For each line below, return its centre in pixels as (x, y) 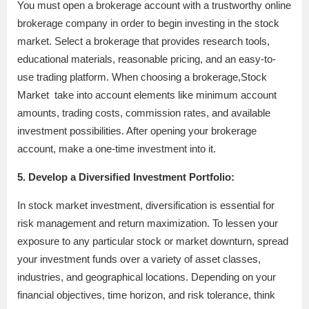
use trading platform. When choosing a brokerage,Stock (142, 77)
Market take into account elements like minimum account (147, 94)
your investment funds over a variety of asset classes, (139, 259)
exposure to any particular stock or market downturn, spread (153, 241)
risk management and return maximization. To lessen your (148, 223)
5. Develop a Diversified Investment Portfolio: (126, 177)
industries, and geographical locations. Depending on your (147, 277)
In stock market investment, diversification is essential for (146, 205)
